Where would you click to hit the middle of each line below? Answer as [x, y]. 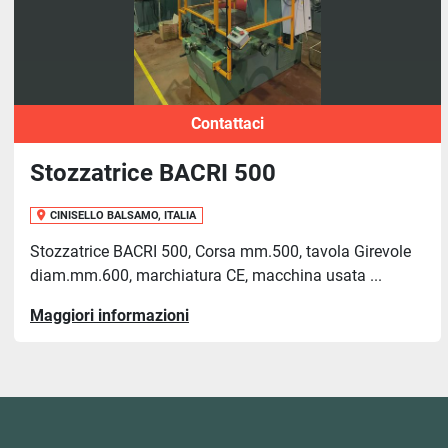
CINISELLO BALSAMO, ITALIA [123, 215]
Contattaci [228, 123]
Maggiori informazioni [109, 315]
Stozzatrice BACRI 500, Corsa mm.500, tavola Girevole [220, 251]
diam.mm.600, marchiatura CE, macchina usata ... [206, 275]
